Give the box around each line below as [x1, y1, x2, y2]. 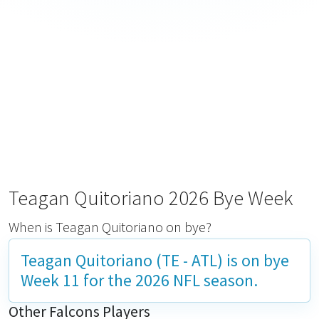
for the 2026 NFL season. [80, 270, 258, 291]
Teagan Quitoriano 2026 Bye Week [9, 185, 293, 211]
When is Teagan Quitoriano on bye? [9, 218, 211, 236]
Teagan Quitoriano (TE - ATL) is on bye [21, 250, 289, 271]
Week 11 [21, 270, 80, 291]
